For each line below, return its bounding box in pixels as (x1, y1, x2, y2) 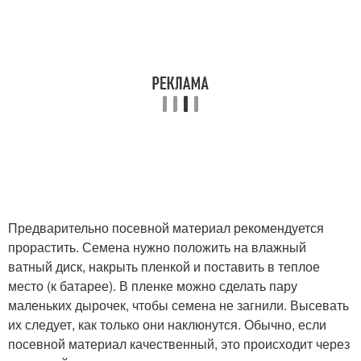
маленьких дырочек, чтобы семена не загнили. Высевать (8, 296, 349, 314)
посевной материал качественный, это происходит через (8, 334, 350, 353)
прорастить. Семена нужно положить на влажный (8, 238, 306, 256)
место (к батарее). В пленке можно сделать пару (8, 276, 297, 295)
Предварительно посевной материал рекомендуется (8, 218, 324, 237)
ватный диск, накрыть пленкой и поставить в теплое (8, 257, 320, 276)
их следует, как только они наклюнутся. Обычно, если (8, 315, 326, 334)
